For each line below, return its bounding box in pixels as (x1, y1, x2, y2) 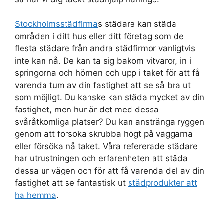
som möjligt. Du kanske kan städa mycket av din (15, 92, 204, 103)
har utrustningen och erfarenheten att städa (15, 153, 188, 164)
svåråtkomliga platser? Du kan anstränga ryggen (15, 117, 204, 127)
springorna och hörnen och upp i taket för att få (15, 68, 200, 78)
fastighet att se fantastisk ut (15, 178, 128, 188)
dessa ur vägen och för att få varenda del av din (15, 166, 204, 176)
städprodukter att (128, 178, 197, 188)
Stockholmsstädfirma (15, 19, 98, 29)
